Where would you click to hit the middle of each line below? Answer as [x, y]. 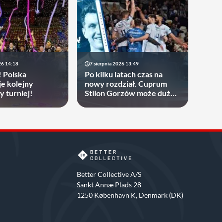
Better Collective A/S [109, 174]
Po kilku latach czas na [123, 74]
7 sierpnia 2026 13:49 [114, 63]
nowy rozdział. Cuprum [126, 83]
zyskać [97, 102]
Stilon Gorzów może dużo [130, 93]
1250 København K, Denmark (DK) [130, 195]
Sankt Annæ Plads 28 [109, 185]
